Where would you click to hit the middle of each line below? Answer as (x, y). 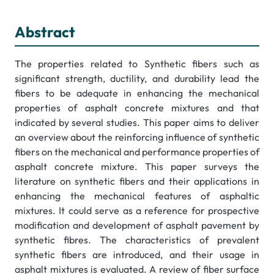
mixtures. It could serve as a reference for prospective (137, 211)
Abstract (45, 32)
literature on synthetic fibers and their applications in (137, 181)
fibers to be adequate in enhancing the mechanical (137, 93)
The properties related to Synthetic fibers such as (137, 64)
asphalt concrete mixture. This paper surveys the (137, 167)
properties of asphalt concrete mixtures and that (137, 108)
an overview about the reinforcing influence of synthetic (137, 137)
